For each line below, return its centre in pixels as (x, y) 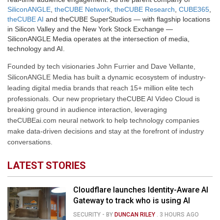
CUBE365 (194, 9)
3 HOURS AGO (179, 215)
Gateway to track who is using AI (132, 201)
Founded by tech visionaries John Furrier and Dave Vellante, (101, 66)
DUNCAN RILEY (135, 215)
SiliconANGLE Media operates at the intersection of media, (98, 39)
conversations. (30, 142)
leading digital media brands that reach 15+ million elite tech (100, 88)
